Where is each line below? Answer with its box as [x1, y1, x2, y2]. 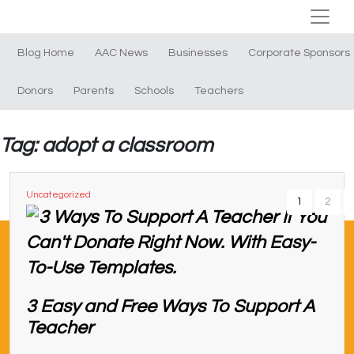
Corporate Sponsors [248, 47, 350, 58]
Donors [17, 85, 53, 96]
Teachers [194, 85, 243, 96]
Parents [73, 85, 114, 96]
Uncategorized [26, 190, 91, 200]
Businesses [168, 47, 228, 58]
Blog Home [17, 47, 74, 58]
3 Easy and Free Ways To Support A [26, 297, 314, 316]
